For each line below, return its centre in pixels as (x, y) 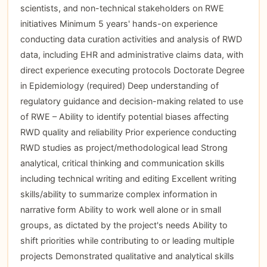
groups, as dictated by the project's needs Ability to (124, 225)
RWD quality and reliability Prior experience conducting (128, 132)
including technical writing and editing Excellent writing (128, 178)
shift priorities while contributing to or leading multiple (127, 240)
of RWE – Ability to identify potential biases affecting (124, 116)
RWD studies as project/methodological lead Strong (124, 147)
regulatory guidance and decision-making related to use (131, 101)
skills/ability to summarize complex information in (118, 194)
